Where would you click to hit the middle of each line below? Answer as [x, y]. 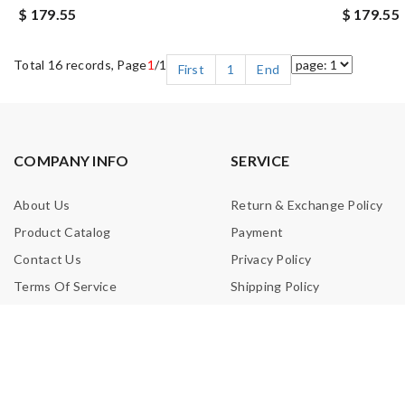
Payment [257, 232]
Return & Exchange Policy [307, 205]
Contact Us [47, 259]
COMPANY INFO [71, 160]
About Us [42, 205]
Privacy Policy [271, 259]
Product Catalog [62, 232]
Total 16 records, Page [80, 65]
